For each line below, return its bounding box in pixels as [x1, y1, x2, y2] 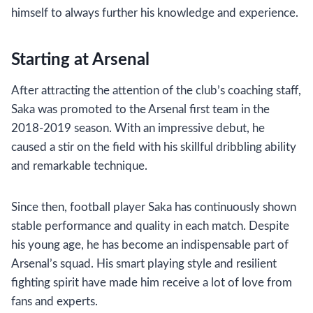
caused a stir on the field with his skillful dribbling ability [11, 141, 296, 153]
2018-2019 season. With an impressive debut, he [11, 122, 265, 134]
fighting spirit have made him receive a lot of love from [11, 277, 292, 289]
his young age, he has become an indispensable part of [11, 239, 289, 251]
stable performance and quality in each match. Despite [11, 220, 289, 232]
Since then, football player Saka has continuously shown [11, 201, 296, 213]
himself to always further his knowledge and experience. [11, 7, 298, 19]
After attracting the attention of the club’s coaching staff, [11, 85, 301, 96]
